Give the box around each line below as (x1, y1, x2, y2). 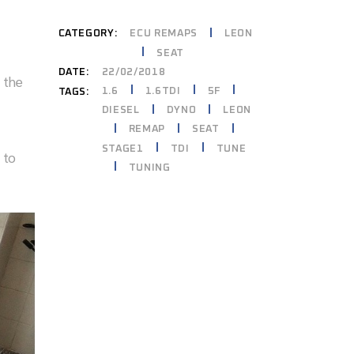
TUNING (128, 162, 171, 173)
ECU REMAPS (130, 28, 198, 40)
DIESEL (101, 105, 140, 115)
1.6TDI (145, 85, 181, 96)
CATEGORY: (58, 28, 118, 39)
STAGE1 (101, 143, 144, 154)
